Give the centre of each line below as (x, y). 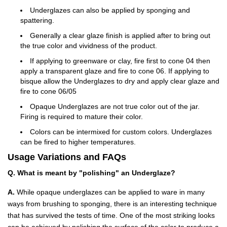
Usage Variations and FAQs (67, 157)
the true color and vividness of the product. (89, 46)
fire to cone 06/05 (49, 91)
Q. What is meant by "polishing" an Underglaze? (91, 173)
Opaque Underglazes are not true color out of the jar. (115, 107)
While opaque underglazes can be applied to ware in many (110, 192)
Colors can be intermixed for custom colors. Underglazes (121, 132)
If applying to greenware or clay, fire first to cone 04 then (120, 61)
